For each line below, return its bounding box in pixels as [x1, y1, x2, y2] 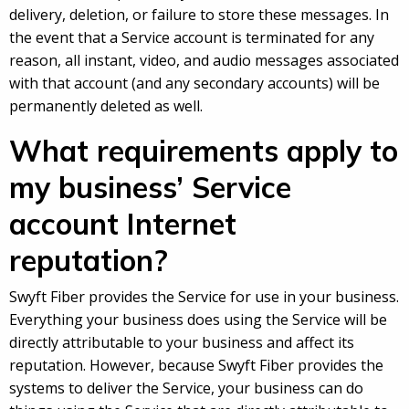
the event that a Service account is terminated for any [9, 27, 374, 48]
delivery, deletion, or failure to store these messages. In [9, 5, 389, 26]
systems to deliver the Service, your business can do [9, 378, 363, 399]
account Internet [9, 205, 236, 243]
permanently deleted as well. [9, 96, 203, 117]
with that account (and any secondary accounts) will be [9, 73, 380, 94]
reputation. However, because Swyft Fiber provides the [9, 355, 383, 376]
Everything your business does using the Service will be [9, 309, 387, 330]
